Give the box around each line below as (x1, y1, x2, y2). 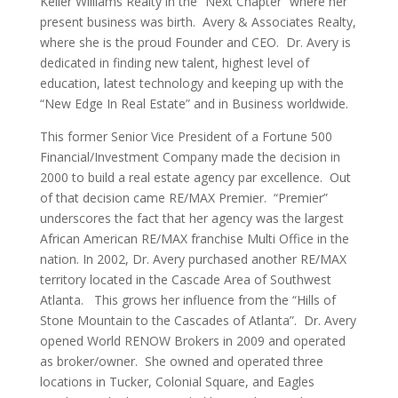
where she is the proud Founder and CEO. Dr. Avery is (39, 34, 351, 52)
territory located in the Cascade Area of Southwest (39, 271, 331, 289)
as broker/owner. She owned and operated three (39, 353, 323, 370)
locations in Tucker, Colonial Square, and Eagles (39, 373, 314, 391)
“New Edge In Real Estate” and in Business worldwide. (39, 95, 348, 113)
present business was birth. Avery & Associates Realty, (39, 13, 356, 31)
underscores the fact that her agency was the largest (39, 210, 344, 227)
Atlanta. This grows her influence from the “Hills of (39, 291, 336, 309)
